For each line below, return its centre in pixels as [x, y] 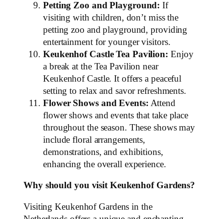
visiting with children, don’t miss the [111, 17]
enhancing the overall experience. [105, 164]
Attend [162, 103]
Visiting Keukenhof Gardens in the [88, 207]
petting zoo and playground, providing [115, 30]
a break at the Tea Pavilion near [101, 66]
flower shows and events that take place [116, 115]
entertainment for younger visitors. [107, 42]
